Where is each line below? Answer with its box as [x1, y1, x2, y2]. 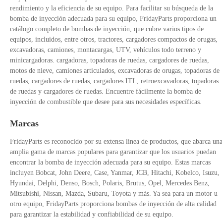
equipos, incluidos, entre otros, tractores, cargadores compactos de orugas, [10, 36, 218, 44]
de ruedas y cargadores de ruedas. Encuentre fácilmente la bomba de [10, 88, 201, 96]
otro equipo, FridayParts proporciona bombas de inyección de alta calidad [10, 200, 217, 208]
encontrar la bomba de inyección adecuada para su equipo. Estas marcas [10, 159, 211, 166]
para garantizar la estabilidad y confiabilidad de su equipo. [10, 211, 173, 219]
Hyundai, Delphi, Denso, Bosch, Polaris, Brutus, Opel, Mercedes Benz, [10, 179, 210, 187]
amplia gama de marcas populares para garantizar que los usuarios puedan [10, 148, 216, 156]
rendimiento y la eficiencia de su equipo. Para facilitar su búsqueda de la [10, 4, 213, 12]
